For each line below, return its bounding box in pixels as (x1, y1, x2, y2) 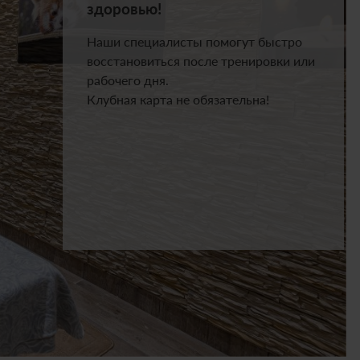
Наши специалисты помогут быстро (86, 34, 302, 49)
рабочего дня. (86, 72, 169, 88)
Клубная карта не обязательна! (86, 92, 269, 107)
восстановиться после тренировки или (86, 53, 315, 68)
